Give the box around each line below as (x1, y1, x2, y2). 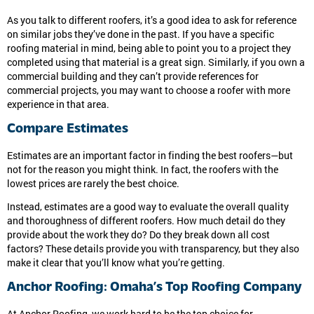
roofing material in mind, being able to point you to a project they (7, 42, 291, 55)
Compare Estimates (7, 122, 128, 136)
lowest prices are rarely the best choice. (7, 177, 179, 190)
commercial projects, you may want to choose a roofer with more (7, 84, 290, 97)
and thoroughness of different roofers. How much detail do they (7, 214, 285, 228)
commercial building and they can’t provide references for (7, 70, 259, 83)
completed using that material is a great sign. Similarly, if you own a (7, 56, 305, 69)
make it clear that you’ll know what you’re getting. (7, 257, 225, 270)
